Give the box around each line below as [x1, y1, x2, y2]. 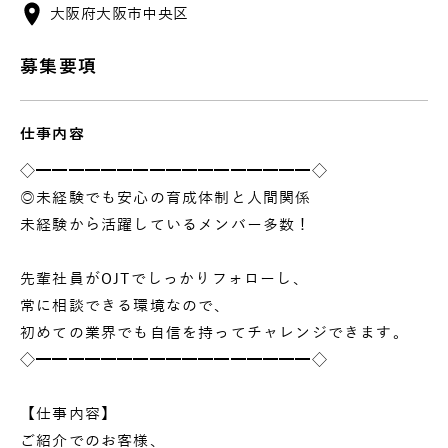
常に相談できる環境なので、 [20, 297, 231, 314]
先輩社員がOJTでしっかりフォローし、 [20, 270, 309, 287]
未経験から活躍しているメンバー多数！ [20, 216, 312, 233]
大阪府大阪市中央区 [50, 6, 189, 22]
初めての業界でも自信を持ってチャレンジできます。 [20, 324, 409, 341]
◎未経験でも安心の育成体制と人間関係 [20, 189, 312, 206]
